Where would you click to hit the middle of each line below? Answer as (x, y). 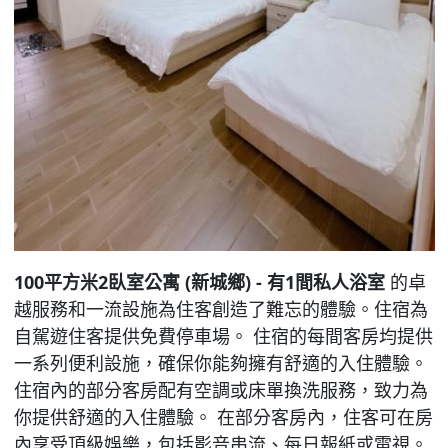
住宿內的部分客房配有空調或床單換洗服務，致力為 (220, 390)
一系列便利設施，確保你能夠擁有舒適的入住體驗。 (220, 363)
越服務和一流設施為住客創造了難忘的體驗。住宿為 (220, 309)
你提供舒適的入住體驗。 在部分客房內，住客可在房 (223, 417)
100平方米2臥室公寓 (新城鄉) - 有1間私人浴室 (199, 282)
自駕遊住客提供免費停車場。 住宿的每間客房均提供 (223, 336)
